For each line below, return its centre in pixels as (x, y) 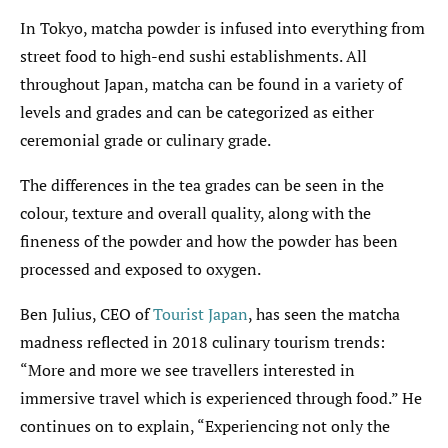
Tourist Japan (200, 313)
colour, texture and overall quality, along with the (195, 212)
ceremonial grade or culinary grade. (145, 139)
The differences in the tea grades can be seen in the (202, 184)
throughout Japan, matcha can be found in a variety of (211, 83)
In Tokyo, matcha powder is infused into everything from (222, 27)
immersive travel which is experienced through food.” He (221, 397)
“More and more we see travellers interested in (187, 369)
